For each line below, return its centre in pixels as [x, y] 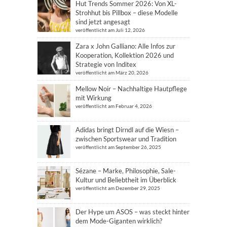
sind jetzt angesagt [103, 22]
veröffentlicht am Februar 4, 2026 [114, 106]
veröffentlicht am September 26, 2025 [118, 147]
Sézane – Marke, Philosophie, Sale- [126, 171]
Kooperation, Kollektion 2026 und [125, 55]
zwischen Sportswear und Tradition [126, 139]
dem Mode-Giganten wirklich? [119, 221]
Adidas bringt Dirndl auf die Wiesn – [127, 129]
